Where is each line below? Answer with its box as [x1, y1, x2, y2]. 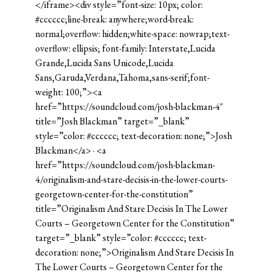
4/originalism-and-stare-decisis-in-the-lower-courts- [35, 173, 228, 186]
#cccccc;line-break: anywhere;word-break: [35, 13, 194, 26]
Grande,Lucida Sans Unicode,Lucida [35, 56, 174, 70]
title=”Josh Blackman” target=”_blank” [35, 115, 189, 128]
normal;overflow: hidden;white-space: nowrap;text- [35, 27, 229, 41]
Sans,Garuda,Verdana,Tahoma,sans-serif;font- [35, 71, 209, 84]
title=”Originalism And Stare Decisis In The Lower [35, 202, 228, 216]
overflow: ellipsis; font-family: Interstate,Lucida [35, 42, 216, 55]
